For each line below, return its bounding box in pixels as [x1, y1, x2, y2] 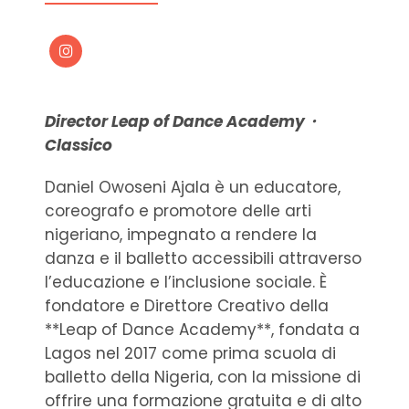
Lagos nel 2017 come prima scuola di [45, 341, 336, 364]
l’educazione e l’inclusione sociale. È [45, 270, 327, 293]
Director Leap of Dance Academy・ [45, 110, 320, 132]
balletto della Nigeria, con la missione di [45, 365, 361, 388]
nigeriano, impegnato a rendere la [45, 223, 317, 246]
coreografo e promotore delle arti [45, 199, 311, 222]
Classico [45, 133, 112, 156]
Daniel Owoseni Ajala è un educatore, [45, 175, 341, 198]
